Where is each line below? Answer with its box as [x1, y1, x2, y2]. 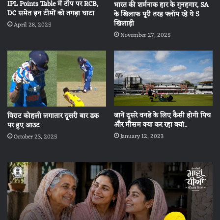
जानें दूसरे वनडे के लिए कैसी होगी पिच [114, 110, 211, 122]
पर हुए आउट [7, 119, 40, 132]
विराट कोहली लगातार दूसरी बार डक [7, 110, 99, 122]
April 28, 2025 [14, 20, 52, 31]
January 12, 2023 [120, 131, 164, 142]
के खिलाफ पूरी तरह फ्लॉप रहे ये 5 [114, 8, 199, 21]
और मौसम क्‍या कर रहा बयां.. [114, 119, 187, 132]
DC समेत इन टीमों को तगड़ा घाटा [7, 7, 94, 20]
